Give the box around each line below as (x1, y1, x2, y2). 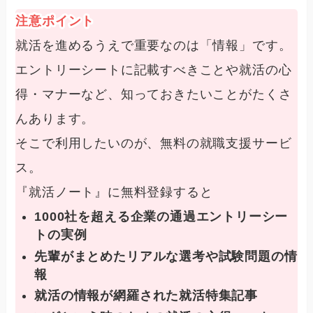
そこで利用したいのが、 (15, 136, 161, 150)
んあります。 (15, 111, 95, 126)
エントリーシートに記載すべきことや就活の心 (15, 62, 292, 77)
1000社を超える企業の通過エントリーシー (34, 210, 289, 224)
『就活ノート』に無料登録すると (15, 184, 213, 199)
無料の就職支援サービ (160, 136, 292, 150)
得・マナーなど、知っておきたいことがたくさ (15, 87, 292, 101)
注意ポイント (15, 13, 95, 28)
